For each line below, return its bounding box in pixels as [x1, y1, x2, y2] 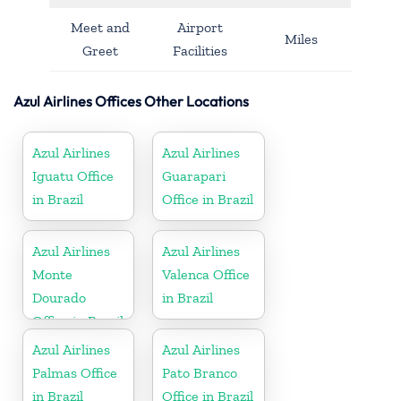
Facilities [173, 41, 227, 59]
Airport [177, 18, 223, 36]
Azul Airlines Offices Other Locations [13, 91, 249, 110]
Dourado [32, 288, 86, 306]
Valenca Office [162, 265, 251, 283]
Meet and [70, 18, 130, 36]
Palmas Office [32, 363, 117, 381]
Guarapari [162, 166, 226, 184]
